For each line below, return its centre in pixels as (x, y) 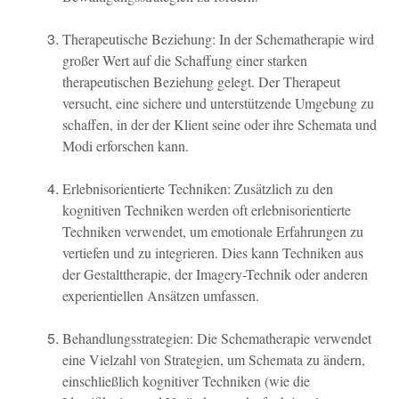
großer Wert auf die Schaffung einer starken (185, 60)
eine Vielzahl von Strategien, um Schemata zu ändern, (214, 359)
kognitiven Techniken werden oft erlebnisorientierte (207, 209)
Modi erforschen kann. (126, 145)
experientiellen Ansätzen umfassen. (161, 295)
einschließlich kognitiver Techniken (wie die (186, 380)
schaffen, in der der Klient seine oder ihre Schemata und (220, 124)
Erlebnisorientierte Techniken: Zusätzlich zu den (198, 188)
